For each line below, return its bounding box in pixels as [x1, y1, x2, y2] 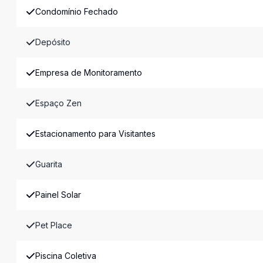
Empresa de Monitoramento [35, 68, 142, 77]
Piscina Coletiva [35, 251, 96, 261]
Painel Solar [35, 190, 81, 200]
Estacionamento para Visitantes [35, 129, 156, 139]
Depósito [35, 37, 70, 47]
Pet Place [35, 220, 72, 230]
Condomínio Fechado [35, 6, 118, 16]
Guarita [35, 159, 62, 169]
